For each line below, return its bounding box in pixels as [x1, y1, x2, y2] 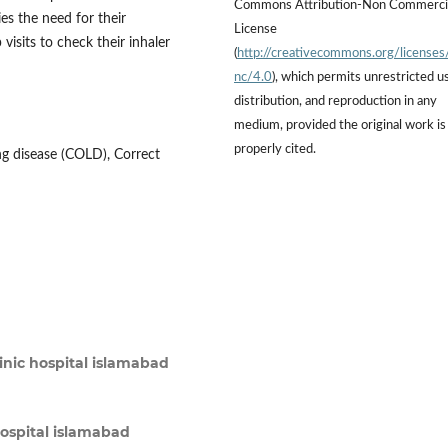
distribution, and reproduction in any [234, 94, 437, 108]
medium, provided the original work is [234, 118, 446, 132]
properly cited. [234, 142, 316, 156]
